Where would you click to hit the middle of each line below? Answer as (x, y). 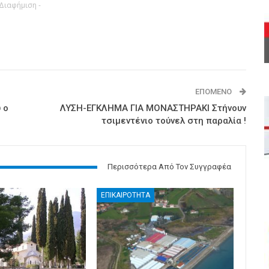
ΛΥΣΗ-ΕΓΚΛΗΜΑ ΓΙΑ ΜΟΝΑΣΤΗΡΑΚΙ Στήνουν (153, 108)
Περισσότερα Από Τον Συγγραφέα (169, 167)
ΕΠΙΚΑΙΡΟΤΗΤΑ (126, 195)
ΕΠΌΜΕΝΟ (214, 92)
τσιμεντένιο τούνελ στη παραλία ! (174, 121)
